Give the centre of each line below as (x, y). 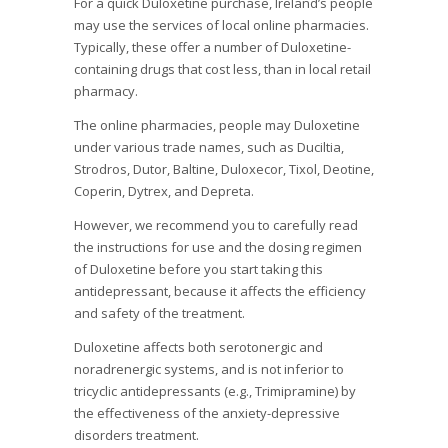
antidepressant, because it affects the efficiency (220, 291)
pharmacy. (106, 91)
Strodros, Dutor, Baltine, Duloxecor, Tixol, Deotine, (224, 169)
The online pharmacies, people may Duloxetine (217, 125)
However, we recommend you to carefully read (216, 225)
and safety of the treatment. (159, 313)
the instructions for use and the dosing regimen (218, 247)
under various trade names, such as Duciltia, (209, 147)
